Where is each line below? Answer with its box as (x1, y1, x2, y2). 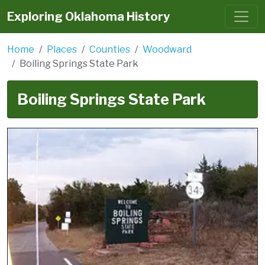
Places (47, 44, 77, 55)
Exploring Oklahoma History (7, 9, 170, 24)
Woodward (143, 44, 192, 55)
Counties (89, 44, 130, 55)
